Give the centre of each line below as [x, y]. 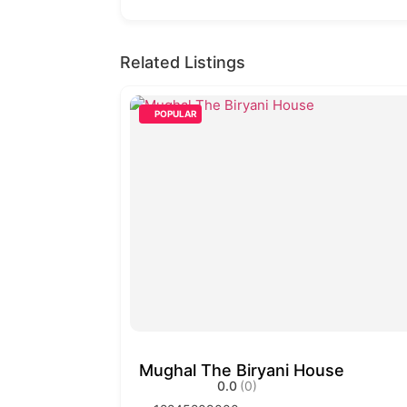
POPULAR [176, 114]
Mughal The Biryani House [242, 370]
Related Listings [183, 62]
